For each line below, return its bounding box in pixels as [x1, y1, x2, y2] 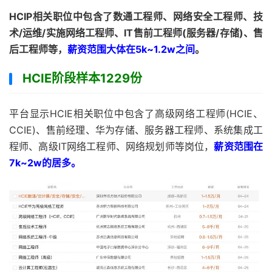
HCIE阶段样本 [22, 70, 100, 86]
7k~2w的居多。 [9, 156, 81, 169]
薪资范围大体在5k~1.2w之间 [67, 42, 195, 55]
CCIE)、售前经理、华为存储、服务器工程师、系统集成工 [9, 123, 263, 136]
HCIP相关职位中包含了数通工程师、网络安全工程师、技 [9, 10, 263, 22]
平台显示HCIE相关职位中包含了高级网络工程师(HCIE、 [9, 107, 263, 120]
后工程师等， [9, 42, 67, 55]
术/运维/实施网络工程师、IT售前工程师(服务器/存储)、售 [9, 26, 263, 39]
